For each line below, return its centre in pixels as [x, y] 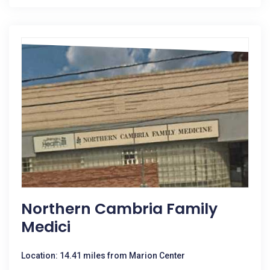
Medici [46, 227]
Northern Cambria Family [119, 209]
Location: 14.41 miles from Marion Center [103, 256]
